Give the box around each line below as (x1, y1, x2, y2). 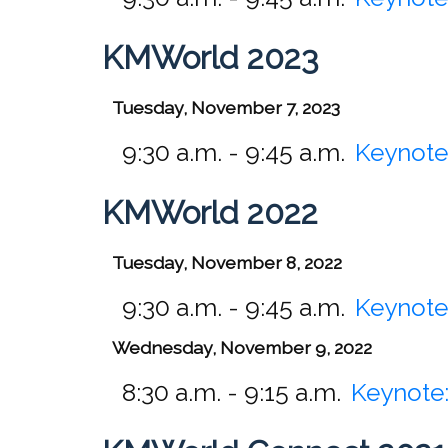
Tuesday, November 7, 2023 (112, 96, 340, 118)
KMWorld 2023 (102, 38, 318, 76)
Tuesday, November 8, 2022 (112, 251, 342, 273)
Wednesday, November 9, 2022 (112, 336, 372, 358)
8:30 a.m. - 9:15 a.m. (122, 377, 341, 407)
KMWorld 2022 (102, 193, 318, 231)
